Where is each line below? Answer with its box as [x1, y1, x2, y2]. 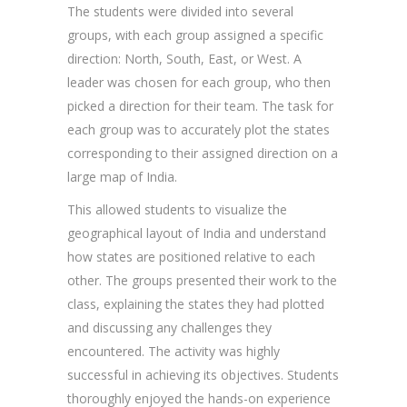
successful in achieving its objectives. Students [67, 366, 339, 383]
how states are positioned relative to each [67, 248, 315, 265]
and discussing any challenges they [67, 319, 272, 336]
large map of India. [67, 168, 177, 185]
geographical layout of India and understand [67, 224, 326, 242]
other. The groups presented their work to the [67, 272, 337, 289]
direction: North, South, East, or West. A [67, 50, 302, 67]
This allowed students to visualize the [67, 201, 287, 218]
